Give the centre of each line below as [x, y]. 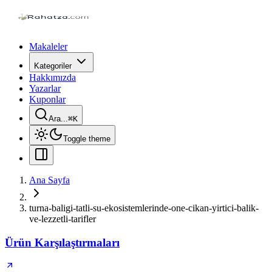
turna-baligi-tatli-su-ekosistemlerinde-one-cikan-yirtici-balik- [144, 208]
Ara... [58, 119]
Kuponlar [47, 99]
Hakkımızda [53, 77]
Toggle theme [87, 139]
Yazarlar [45, 88]
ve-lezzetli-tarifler [63, 219]
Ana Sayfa [49, 180]
